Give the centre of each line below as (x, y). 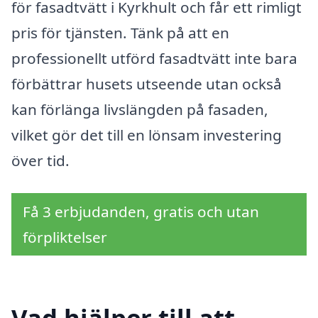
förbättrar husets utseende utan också (147, 84)
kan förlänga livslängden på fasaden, (140, 110)
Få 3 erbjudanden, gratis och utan (141, 211)
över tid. (40, 161)
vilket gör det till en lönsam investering (147, 135)
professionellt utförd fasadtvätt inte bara (154, 59)
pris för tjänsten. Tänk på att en (120, 33)
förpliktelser (65, 237)
